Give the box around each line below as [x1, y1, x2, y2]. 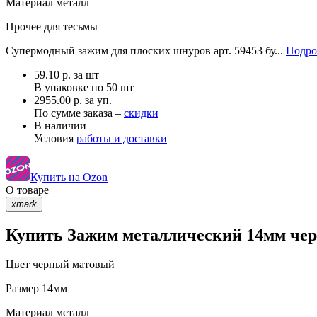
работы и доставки [76, 132, 167, 144]
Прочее [6, 20, 41, 33]
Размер [6, 282, 39, 295]
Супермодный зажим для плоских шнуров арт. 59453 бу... [6, 44, 286, 57]
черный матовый [30, 258, 115, 271]
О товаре [6, 183, 49, 196]
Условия [34, 132, 76, 144]
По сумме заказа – [34, 106, 124, 119]
